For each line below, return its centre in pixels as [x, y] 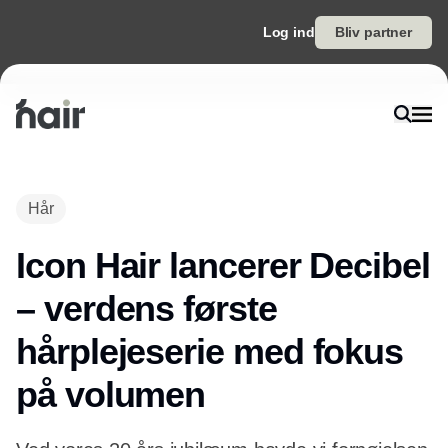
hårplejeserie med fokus [210, 351]
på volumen [111, 394]
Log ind [288, 32]
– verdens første [146, 308]
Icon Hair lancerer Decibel [223, 265]
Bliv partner [373, 32]
